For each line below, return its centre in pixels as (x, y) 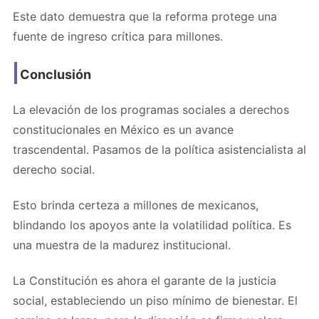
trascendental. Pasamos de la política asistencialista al (159, 149)
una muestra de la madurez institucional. (122, 245)
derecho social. (54, 169)
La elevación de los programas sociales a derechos (151, 109)
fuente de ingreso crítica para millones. (118, 36)
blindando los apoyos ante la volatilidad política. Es (152, 225)
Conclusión (56, 74)
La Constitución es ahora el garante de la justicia (145, 280)
